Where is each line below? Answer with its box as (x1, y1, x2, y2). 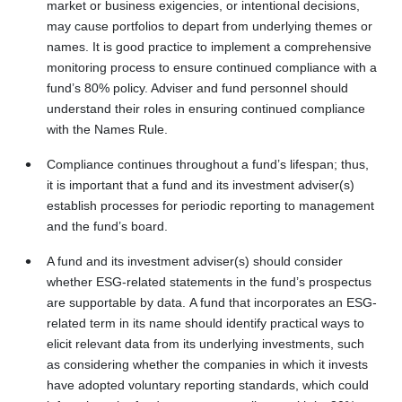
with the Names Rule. (47, 121, 168, 136)
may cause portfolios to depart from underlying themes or (47, 18, 372, 33)
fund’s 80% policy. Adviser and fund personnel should (47, 80, 348, 95)
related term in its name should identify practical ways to (47, 315, 364, 330)
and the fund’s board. (47, 218, 168, 233)
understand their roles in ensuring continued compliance (47, 100, 365, 116)
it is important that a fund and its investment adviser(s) (47, 177, 354, 192)
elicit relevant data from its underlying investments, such (47, 336, 364, 351)
